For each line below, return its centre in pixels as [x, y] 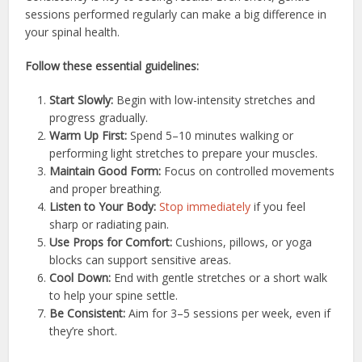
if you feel [278, 206]
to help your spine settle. [114, 295]
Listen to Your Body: [103, 206]
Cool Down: [80, 277]
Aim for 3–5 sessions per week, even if [228, 313]
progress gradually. [99, 117]
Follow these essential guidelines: [112, 65]
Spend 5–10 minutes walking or [210, 135]
